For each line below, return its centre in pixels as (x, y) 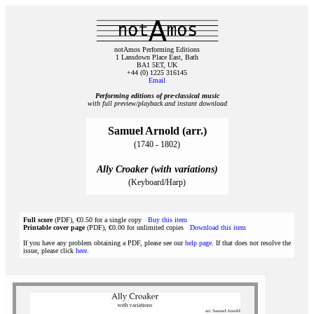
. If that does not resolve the (251, 243)
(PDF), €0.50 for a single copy (100, 220)
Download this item (218, 227)
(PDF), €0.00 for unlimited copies (137, 227)
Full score (38, 220)
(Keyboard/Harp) (157, 182)
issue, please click (49, 251)
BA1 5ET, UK (157, 65)
